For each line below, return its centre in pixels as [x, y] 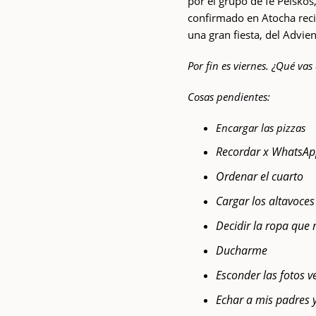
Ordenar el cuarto [260, 176]
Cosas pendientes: [229, 96]
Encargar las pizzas [261, 127]
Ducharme [242, 250]
